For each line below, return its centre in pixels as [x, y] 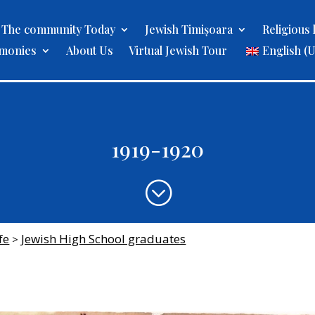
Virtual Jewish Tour [178, 50]
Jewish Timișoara [188, 29]
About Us [90, 50]
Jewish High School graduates [104, 238]
